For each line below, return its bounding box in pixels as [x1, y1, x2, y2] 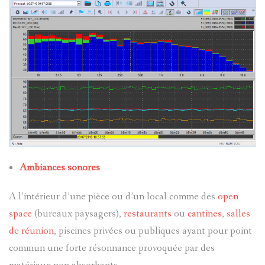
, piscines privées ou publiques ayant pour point [54, 224, 252, 238]
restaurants [124, 206, 172, 221]
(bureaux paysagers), [32, 206, 124, 221]
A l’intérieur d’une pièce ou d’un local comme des [9, 189, 218, 203]
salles [227, 206, 250, 221]
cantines [188, 206, 222, 221]
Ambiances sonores [19, 160, 100, 174]
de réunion [9, 224, 54, 238]
